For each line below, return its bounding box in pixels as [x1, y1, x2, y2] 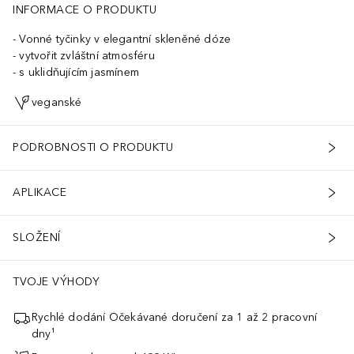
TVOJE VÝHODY [13, 274, 100, 288]
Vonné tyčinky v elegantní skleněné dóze [19, 32, 232, 46]
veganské [32, 96, 82, 110]
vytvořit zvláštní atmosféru [19, 48, 155, 62]
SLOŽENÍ [13, 231, 61, 245]
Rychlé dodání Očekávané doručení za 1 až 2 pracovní [32, 310, 318, 324]
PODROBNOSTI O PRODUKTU [13, 141, 173, 155]
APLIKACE [13, 186, 66, 200]
